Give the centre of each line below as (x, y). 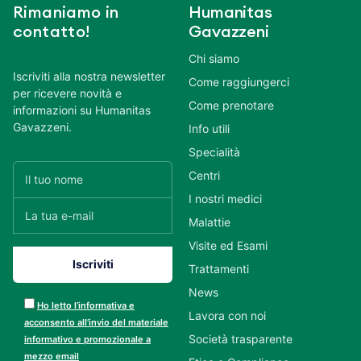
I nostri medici (225, 198)
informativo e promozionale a (87, 339)
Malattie (210, 222)
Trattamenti (219, 268)
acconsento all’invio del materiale (96, 322)
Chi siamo (214, 58)
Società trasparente (241, 338)
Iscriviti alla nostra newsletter (89, 76)
